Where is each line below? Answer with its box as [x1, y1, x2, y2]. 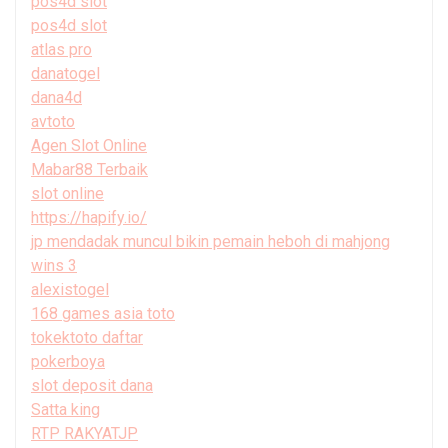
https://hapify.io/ [31, 207, 147, 227]
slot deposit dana [31, 375, 153, 395]
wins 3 [31, 255, 77, 275]
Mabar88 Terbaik [31, 159, 148, 179]
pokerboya [31, 351, 105, 371]
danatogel [31, 63, 100, 83]
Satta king [31, 399, 100, 419]
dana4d [31, 87, 82, 107]
